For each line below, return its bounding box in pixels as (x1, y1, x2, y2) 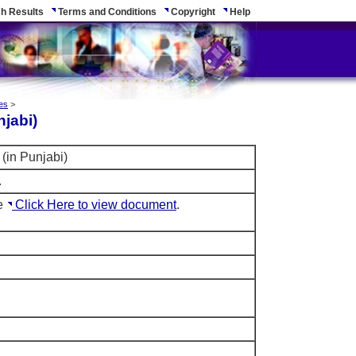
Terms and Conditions (56, 6, 157, 17)
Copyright (168, 6, 215, 17)
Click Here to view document (12, 198, 176, 212)
